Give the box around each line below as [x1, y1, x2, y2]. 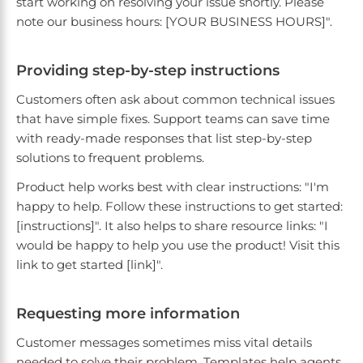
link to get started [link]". [16, 257, 163, 273]
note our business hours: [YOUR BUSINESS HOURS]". [16, 14, 332, 30]
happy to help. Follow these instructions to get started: [16, 199, 343, 215]
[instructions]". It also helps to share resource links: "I [16, 218, 328, 234]
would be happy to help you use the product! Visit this [16, 237, 340, 254]
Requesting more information [16, 305, 240, 323]
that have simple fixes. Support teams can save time [16, 111, 330, 127]
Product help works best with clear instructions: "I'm [16, 179, 329, 195]
